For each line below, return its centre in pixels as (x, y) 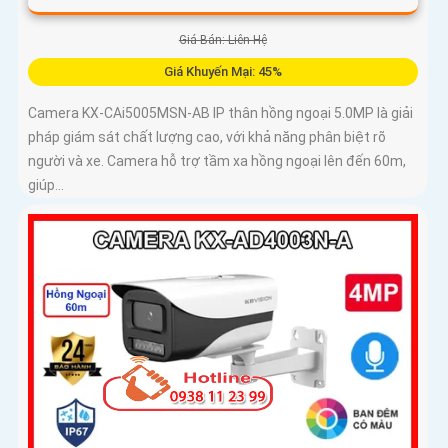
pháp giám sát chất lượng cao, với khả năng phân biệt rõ (207, 136)
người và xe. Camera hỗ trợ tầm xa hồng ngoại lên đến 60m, (217, 160)
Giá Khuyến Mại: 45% (222, 71)
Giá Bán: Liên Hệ (222, 39)
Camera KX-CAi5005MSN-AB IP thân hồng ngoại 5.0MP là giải (220, 112)
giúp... (46, 184)
